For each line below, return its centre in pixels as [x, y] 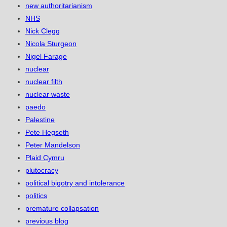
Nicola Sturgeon [51, 44]
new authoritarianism [59, 6]
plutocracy [42, 171]
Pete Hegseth [47, 133]
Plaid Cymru [45, 158]
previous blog [47, 221]
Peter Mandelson [53, 145]
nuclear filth [44, 82]
